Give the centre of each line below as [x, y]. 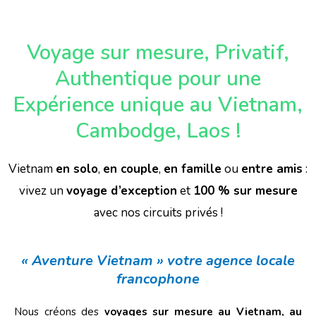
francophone [158, 279]
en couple [131, 169]
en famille [193, 169]
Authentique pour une [158, 79]
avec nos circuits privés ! [158, 213]
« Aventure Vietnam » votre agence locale [158, 261]
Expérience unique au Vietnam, [158, 105]
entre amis [272, 169]
